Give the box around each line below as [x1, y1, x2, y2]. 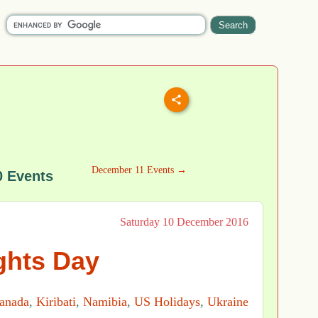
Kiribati [36, 295, 76, 309]
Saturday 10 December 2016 [120, 216, 248, 228]
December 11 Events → [91, 165, 187, 175]
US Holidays [134, 295, 200, 309]
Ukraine [207, 295, 248, 309]
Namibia [83, 295, 127, 309]
